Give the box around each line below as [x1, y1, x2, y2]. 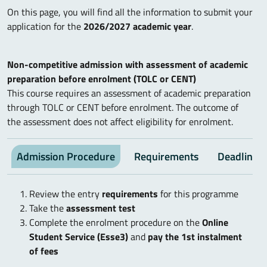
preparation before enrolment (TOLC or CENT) [7, 72, 196, 86]
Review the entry [29, 187, 102, 201]
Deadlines [218, 148, 263, 164]
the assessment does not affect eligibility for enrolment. [7, 114, 233, 129]
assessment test [66, 201, 135, 215]
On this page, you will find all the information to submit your [7, 5, 253, 19]
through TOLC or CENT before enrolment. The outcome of [7, 100, 238, 114]
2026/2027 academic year [83, 19, 191, 33]
